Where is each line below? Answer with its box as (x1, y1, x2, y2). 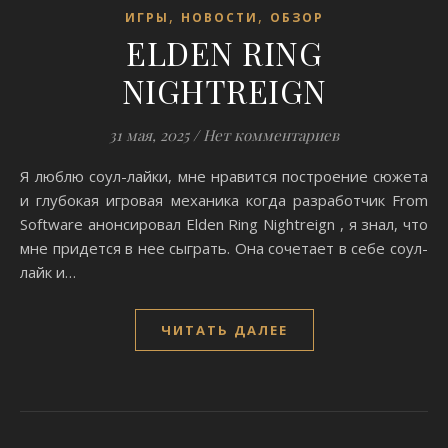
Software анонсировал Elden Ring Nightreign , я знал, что (20, 214, 428, 234)
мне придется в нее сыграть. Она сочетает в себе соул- (20, 238, 428, 258)
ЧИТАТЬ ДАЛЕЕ (160, 321, 288, 339)
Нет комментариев (203, 125, 339, 145)
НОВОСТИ (180, 9, 258, 26)
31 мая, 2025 (109, 125, 189, 145)
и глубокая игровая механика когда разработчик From (20, 190, 428, 210)
